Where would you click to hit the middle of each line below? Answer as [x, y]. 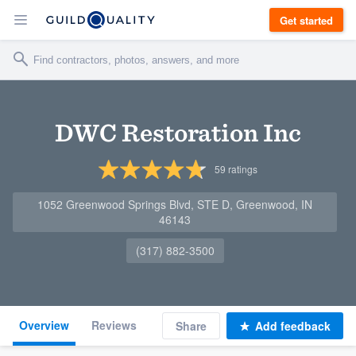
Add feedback [293, 326]
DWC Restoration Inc [178, 132]
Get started [306, 20]
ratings [241, 169]
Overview [44, 325]
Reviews [114, 325]
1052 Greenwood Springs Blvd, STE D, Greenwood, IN [175, 204]
